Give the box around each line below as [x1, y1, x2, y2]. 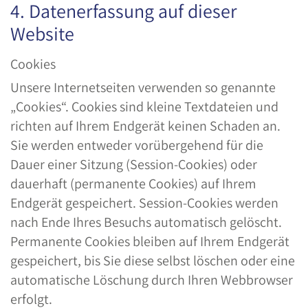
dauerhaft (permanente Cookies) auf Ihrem [10, 175, 256, 192]
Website [10, 21, 74, 46]
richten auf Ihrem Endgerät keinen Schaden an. [10, 117, 280, 135]
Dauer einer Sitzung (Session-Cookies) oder [10, 155, 257, 173]
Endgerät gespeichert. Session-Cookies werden [10, 194, 278, 212]
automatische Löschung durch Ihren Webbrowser [10, 271, 293, 289]
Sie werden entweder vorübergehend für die [10, 136, 263, 154]
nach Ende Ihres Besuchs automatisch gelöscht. [10, 213, 282, 231]
